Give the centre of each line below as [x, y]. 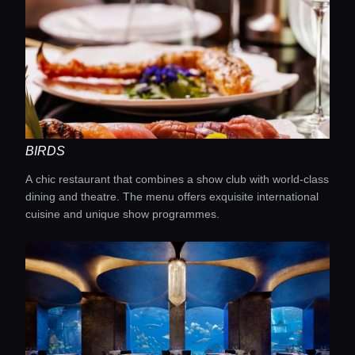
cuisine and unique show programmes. [122, 214]
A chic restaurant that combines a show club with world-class [177, 179]
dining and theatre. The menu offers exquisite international [172, 197]
